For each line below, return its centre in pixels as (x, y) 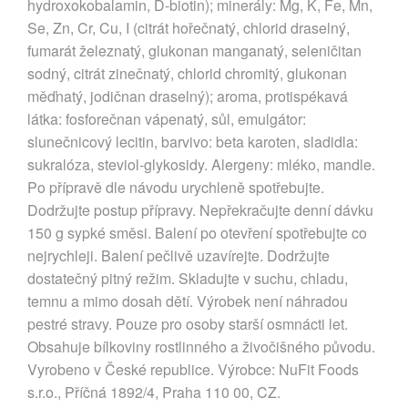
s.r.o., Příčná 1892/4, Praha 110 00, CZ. (154, 392)
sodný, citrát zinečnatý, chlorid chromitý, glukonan (187, 73)
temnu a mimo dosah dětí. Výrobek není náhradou (188, 301)
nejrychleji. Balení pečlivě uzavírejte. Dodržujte (178, 255)
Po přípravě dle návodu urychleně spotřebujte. (176, 187)
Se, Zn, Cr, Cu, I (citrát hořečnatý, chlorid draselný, (189, 28)
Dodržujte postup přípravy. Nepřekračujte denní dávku (200, 210)
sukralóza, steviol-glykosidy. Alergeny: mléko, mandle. (201, 164)
